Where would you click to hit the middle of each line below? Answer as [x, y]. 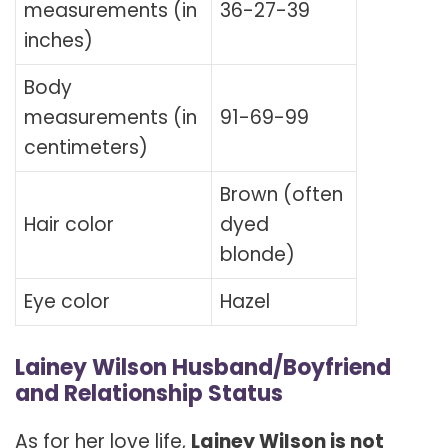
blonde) [257, 255]
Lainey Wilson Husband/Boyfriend [203, 367]
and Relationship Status [149, 393]
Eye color [67, 302]
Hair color [69, 225]
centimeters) [86, 148]
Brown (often [281, 195]
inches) [58, 41]
